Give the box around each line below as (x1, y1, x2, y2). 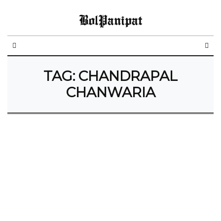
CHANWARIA (66, 84, 155, 101)
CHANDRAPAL (78, 68, 178, 84)
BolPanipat (79, 11, 142, 29)
